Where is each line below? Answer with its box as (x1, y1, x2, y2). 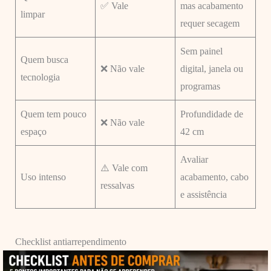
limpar (20, 8, 45, 19)
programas (180, 80, 220, 91)
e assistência (180, 189, 227, 200)
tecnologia (20, 71, 60, 82)
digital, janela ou (180, 63, 243, 74)
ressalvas (100, 180, 134, 191)
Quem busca (20, 54, 68, 65)
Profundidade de (180, 108, 243, 119)
